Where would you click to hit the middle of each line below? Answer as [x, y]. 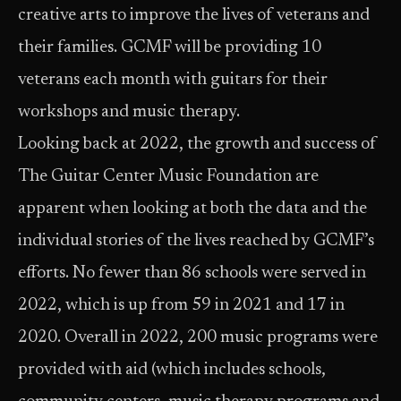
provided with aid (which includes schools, [172, 370]
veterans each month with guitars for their [173, 80]
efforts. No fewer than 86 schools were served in [192, 273]
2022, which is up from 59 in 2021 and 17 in [181, 306]
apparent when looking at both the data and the [192, 209]
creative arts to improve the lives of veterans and [194, 16]
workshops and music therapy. [131, 112]
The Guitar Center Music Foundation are [168, 177]
